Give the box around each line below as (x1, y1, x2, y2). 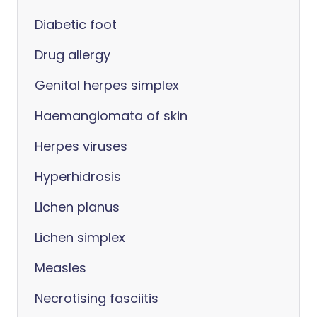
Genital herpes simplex (35, 76, 179, 94)
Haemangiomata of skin (35, 107, 188, 125)
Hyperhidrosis (35, 168, 121, 185)
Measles (35, 259, 86, 277)
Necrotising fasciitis (35, 289, 158, 307)
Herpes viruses (35, 137, 127, 155)
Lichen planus (35, 198, 120, 216)
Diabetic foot (35, 16, 117, 33)
